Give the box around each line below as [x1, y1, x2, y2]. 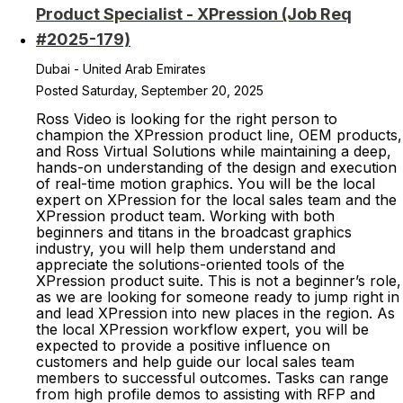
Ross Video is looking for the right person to [36, 110, 337, 128]
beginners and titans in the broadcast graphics [36, 223, 352, 241]
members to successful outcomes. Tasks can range [36, 369, 389, 387]
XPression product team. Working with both [36, 207, 335, 225]
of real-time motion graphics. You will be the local [36, 175, 375, 193]
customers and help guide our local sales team [36, 353, 354, 371]
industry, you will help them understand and [36, 239, 336, 257]
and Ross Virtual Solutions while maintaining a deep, [36, 142, 391, 160]
